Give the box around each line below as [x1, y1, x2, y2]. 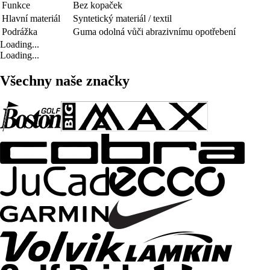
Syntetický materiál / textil [73, 13, 172, 24]
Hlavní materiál [2, 13, 60, 24]
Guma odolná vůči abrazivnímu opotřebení [73, 26, 236, 37]
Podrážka [2, 26, 37, 37]
